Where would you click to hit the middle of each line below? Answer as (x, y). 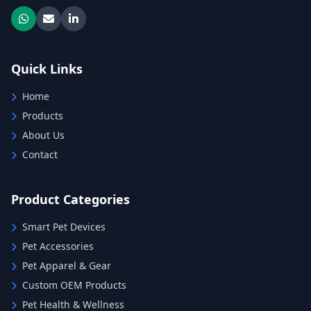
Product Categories (70, 199)
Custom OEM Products (74, 285)
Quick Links (47, 68)
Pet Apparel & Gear (67, 265)
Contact (40, 154)
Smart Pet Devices (64, 226)
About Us (43, 135)
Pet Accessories (58, 246)
